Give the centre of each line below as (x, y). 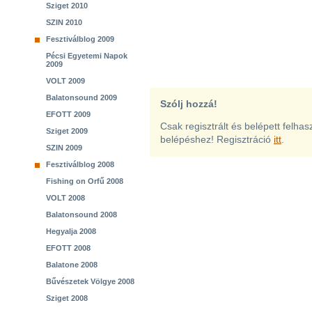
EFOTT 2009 (68, 114)
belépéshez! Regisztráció (217, 139)
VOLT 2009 (65, 81)
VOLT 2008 (65, 198)
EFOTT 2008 (68, 248)
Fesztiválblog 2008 (80, 164)
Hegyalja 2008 (71, 231)
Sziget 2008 (67, 298)
